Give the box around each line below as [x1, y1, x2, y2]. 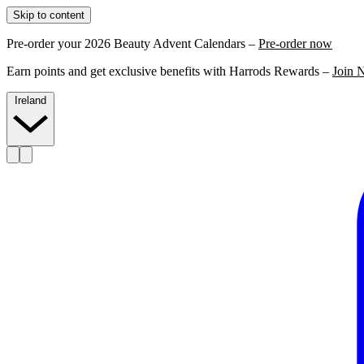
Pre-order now [258, 37, 332, 50]
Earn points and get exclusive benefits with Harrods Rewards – [6, 64, 332, 78]
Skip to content [13, 9, 84, 21]
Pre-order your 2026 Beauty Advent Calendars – [6, 37, 258, 50]
